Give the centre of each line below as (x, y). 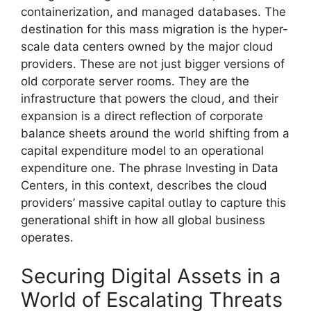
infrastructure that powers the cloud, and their (150, 99)
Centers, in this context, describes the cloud (144, 186)
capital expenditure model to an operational (142, 151)
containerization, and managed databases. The (153, 12)
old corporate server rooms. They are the (135, 82)
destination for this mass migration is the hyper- (154, 30)
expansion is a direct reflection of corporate (142, 116)
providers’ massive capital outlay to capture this (153, 203)
